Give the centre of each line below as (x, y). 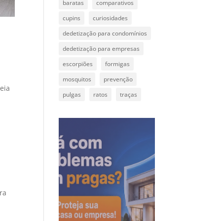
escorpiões (78, 64)
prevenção (118, 79)
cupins (72, 18)
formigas (118, 64)
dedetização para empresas (101, 49)
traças (129, 95)
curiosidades (110, 18)
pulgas (72, 95)
